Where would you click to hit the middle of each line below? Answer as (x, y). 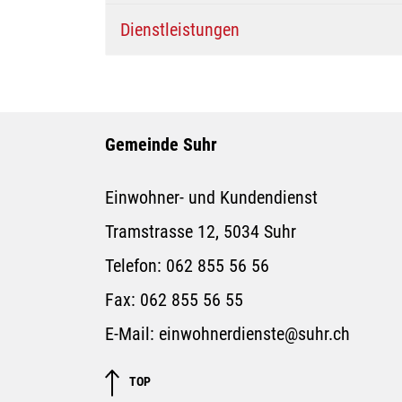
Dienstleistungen (180, 29)
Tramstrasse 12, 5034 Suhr (201, 231)
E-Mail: (132, 333)
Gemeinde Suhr (161, 144)
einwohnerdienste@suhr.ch (254, 333)
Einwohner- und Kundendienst (211, 197)
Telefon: (135, 265)
